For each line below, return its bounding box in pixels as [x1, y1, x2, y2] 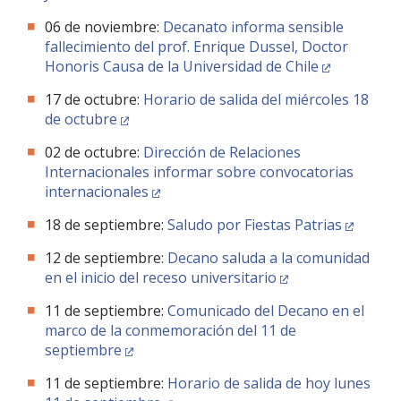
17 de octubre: [45, 90, 143, 109]
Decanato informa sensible [163, 17, 344, 37]
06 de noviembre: [45, 17, 163, 37]
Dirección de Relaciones [143, 142, 301, 162]
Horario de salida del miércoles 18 [143, 90, 369, 109]
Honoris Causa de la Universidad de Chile [45, 56, 319, 76]
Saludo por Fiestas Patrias [167, 215, 342, 235]
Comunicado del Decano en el [167, 301, 364, 320]
